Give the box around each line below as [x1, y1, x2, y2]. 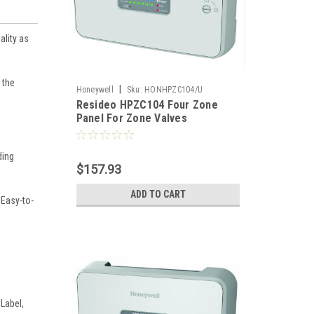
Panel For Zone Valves [76, 111, 187, 125]
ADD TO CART [130, 189, 186, 200]
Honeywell [76, 85, 114, 95]
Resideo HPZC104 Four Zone [76, 98, 218, 111]
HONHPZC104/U [144, 85, 203, 95]
